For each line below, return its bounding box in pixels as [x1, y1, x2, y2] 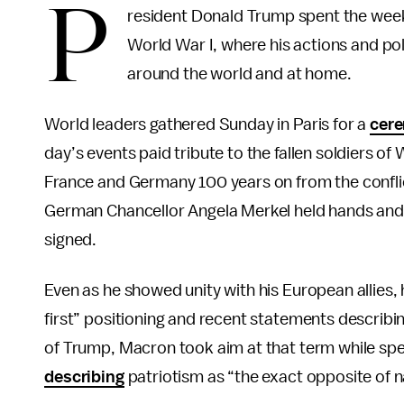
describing [44, 368, 124, 386]
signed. [44, 231, 97, 249]
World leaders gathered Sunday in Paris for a [44, 115, 371, 133]
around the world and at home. [127, 65, 352, 83]
